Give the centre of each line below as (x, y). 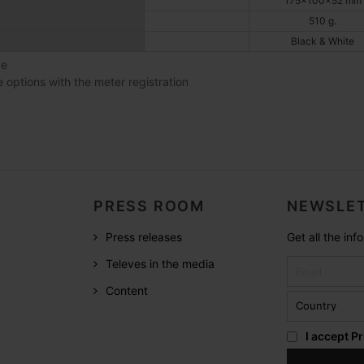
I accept (328, 336)
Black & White (323, 41)
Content (127, 290)
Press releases (144, 236)
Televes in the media (160, 263)
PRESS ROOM (149, 206)
